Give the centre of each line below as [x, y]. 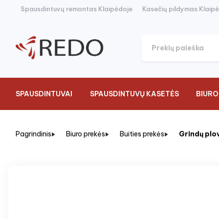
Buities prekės [142, 134]
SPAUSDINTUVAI [44, 94]
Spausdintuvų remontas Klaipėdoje [77, 9]
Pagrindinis [33, 134]
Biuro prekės [86, 134]
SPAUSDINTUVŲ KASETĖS [134, 94]
